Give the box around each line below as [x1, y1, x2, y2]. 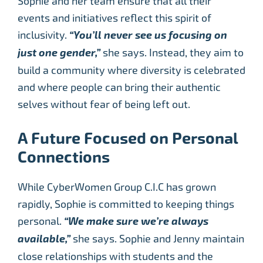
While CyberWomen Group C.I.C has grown [18, 180, 216, 193]
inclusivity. [18, 28, 69, 41]
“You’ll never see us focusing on [69, 28, 227, 42]
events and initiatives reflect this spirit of [18, 11, 211, 24]
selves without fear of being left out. [18, 97, 190, 110]
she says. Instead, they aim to [100, 46, 244, 59]
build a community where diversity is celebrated [18, 63, 245, 76]
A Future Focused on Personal [18, 129, 238, 148]
